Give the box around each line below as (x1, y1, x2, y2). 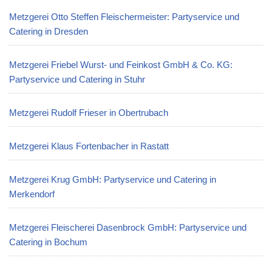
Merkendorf (9, 189, 55, 199)
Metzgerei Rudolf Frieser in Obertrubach (9, 107, 168, 118)
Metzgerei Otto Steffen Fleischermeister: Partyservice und (9, 12, 239, 22)
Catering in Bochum (9, 237, 87, 247)
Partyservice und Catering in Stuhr (9, 74, 145, 84)
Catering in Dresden (9, 26, 88, 36)
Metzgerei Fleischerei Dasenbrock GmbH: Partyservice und (9, 222, 246, 233)
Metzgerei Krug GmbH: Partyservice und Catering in (9, 174, 216, 185)
